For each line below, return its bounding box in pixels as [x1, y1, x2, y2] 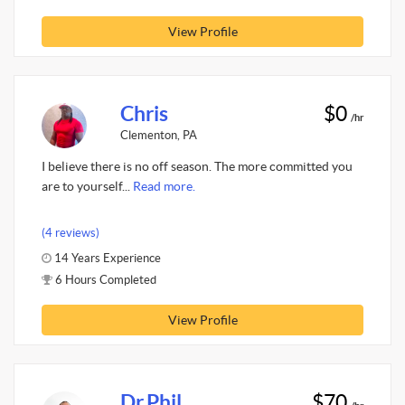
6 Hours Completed [52, 272, 156, 287]
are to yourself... [42, 179, 133, 193]
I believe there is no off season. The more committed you [42, 159, 353, 174]
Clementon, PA [119, 127, 197, 142]
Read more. [133, 179, 195, 193]
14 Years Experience [52, 250, 161, 265]
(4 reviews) [42, 225, 99, 240]
